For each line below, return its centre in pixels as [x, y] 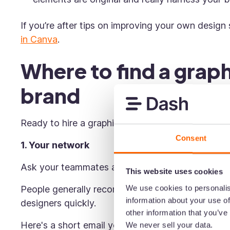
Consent [191, 138]
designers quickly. [60, 203]
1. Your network [56, 145]
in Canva [39, 39]
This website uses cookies [174, 171]
